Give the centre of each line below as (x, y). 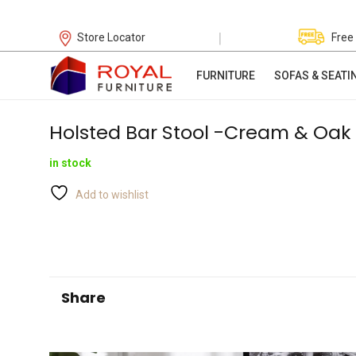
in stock (70, 163)
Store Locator (112, 37)
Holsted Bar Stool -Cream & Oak (200, 132)
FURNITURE (225, 75)
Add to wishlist (112, 195)
